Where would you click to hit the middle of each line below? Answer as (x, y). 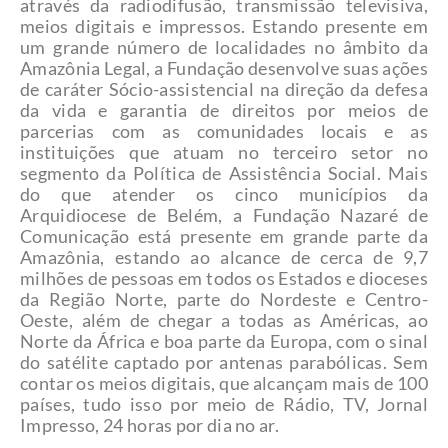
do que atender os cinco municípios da (224, 194)
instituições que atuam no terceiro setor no (224, 152)
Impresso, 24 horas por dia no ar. (149, 425)
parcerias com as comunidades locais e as (224, 131)
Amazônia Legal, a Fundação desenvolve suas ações (224, 68)
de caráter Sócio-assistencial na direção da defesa (224, 89)
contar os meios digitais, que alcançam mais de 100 (224, 383)
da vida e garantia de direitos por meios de (224, 110)
